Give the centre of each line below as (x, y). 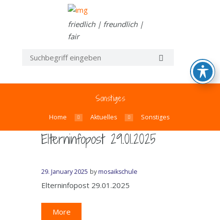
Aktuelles (104, 117)
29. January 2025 (65, 172)
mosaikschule (118, 172)
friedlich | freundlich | (106, 24)
